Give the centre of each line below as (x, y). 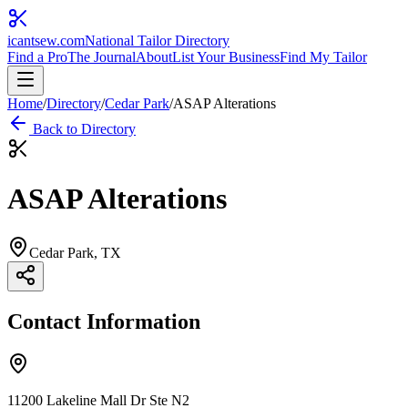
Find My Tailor (323, 57)
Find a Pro (37, 57)
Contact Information (104, 321)
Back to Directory (82, 129)
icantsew (32, 41)
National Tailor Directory (157, 41)
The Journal (102, 57)
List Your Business (226, 57)
